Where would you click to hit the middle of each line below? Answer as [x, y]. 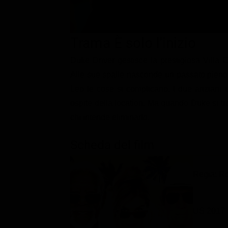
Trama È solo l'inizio [133, 43]
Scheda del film [112, 145]
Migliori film [64, 30]
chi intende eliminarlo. [110, 117]
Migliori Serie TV [72, 48]
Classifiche [49, 11]
